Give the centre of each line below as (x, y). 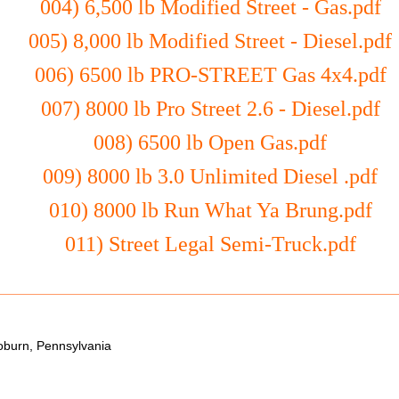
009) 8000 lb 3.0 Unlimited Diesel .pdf (210, 176)
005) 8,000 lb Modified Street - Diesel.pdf (210, 41)
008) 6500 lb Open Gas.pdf (210, 142)
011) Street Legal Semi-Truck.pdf (210, 244)
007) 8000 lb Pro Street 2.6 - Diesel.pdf (210, 109)
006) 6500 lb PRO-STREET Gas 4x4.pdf (210, 75)
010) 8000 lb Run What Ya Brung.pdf (210, 210)
